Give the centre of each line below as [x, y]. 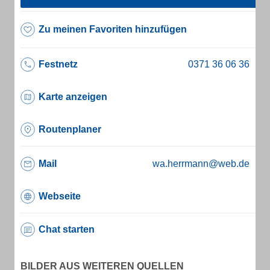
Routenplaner [70, 129]
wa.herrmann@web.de [201, 164]
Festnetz [58, 64]
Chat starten [67, 229]
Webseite [60, 196]
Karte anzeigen [73, 97]
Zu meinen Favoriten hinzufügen [113, 29]
